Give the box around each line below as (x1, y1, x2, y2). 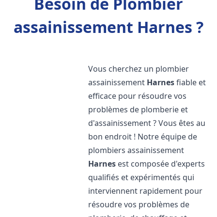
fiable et (174, 77, 206, 88)
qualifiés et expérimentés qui (88, 172, 195, 183)
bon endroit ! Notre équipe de (88, 131, 198, 142)
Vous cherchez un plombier (88, 63, 189, 74)
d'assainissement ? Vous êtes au (88, 118, 206, 128)
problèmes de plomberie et (88, 104, 188, 115)
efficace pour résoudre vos (88, 91, 187, 101)
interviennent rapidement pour (88, 186, 203, 196)
